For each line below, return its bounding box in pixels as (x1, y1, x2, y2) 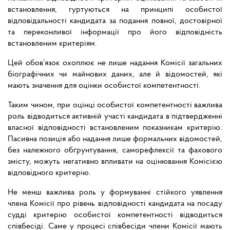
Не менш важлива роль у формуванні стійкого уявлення (8, 188, 222, 197)
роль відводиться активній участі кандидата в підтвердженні (8, 112, 222, 121)
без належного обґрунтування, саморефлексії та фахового (8, 146, 222, 155)
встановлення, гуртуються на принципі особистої (8, 6, 222, 14)
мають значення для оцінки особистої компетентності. (8, 82, 201, 90)
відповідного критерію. (8, 169, 91, 178)
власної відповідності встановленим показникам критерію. (8, 124, 222, 132)
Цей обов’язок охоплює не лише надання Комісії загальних (8, 59, 222, 68)
